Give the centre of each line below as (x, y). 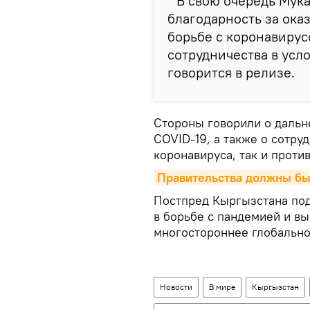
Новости (176, 287)
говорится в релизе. (231, 72)
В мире (222, 287)
